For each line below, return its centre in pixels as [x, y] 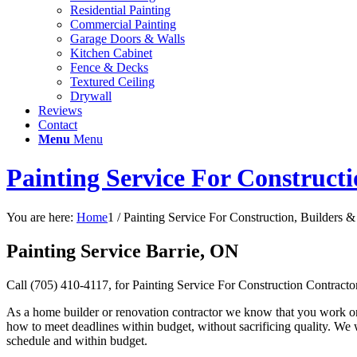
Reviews [60, 110]
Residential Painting [120, 10]
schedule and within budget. [77, 340]
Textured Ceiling [112, 82]
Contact [58, 125]
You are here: [40, 217]
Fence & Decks [109, 67]
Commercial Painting [123, 24]
